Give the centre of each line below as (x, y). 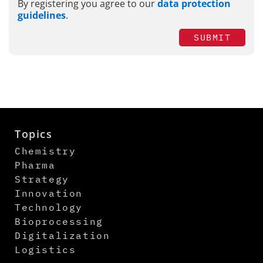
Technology (49, 207)
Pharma (35, 165)
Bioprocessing (59, 221)
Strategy (42, 179)
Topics (34, 134)
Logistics (45, 249)
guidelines (42, 16)
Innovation (49, 193)
